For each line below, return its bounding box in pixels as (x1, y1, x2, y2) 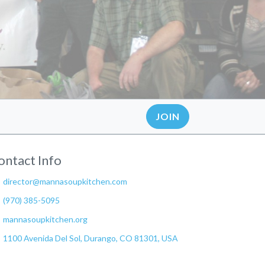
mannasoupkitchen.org (2, 214, 88, 224)
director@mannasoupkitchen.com (2, 176, 127, 186)
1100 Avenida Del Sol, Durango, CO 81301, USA (2, 233, 178, 243)
